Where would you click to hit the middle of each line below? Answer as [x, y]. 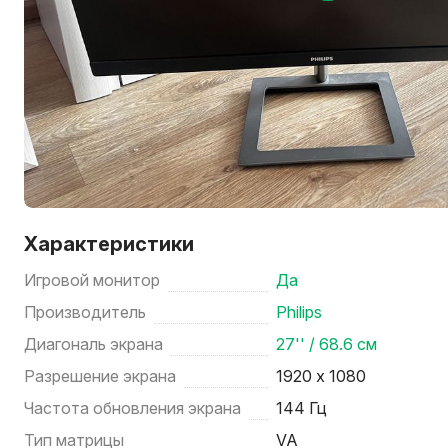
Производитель [85, 312]
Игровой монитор [92, 280]
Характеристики [109, 244]
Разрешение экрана [100, 376]
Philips [299, 312]
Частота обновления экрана [132, 408]
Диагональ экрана [93, 344]
